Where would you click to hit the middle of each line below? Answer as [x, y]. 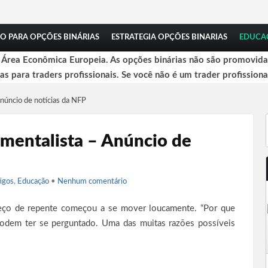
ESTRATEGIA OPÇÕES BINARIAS [169, 37]
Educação [33, 182]
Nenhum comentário [92, 182]
